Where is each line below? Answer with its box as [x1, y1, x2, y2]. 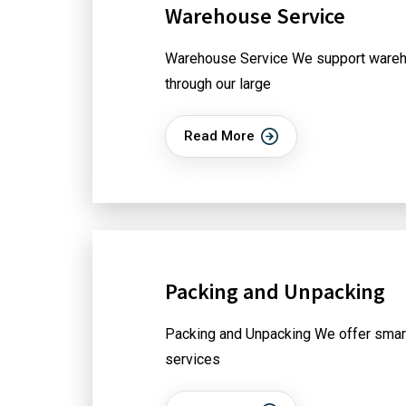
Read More [184, 128, 255, 144]
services [165, 351, 220, 368]
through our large [165, 75, 271, 92]
